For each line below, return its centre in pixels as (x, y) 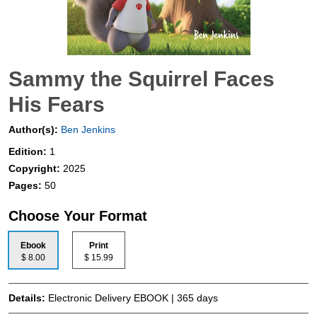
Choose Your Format (78, 216)
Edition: (29, 152)
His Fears (57, 105)
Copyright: (36, 169)
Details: (28, 298)
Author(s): (33, 130)
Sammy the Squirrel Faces (142, 79)
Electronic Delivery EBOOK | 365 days (133, 298)
